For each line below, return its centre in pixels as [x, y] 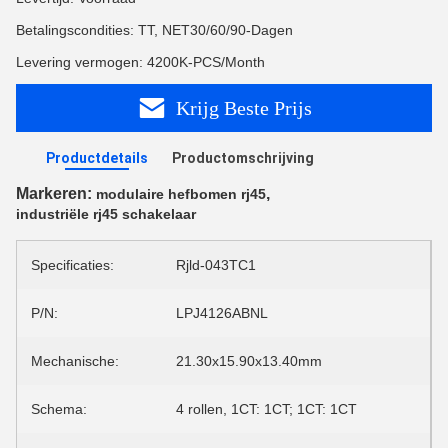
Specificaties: [72, 265]
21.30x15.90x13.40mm [249, 361]
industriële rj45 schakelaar [106, 214]
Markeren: [56, 193]
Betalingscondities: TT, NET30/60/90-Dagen [154, 30]
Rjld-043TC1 [216, 265]
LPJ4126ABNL [222, 313]
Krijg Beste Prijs [244, 107]
